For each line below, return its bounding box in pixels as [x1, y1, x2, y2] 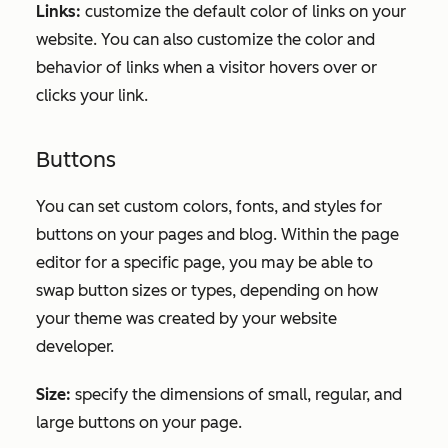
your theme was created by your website [36, 308, 337, 328]
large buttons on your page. [36, 412, 246, 432]
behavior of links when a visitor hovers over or [36, 57, 377, 77]
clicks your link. [36, 85, 148, 105]
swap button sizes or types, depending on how [36, 280, 378, 300]
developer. [36, 336, 114, 356]
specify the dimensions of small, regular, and [71, 384, 402, 404]
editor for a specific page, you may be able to [36, 252, 373, 272]
